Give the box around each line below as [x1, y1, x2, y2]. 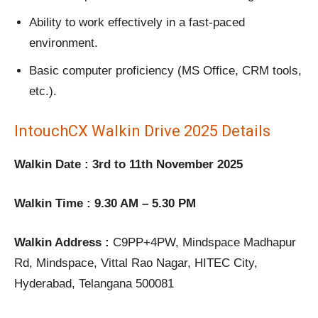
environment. [29, 36, 98, 50]
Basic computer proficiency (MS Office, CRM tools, [29, 64, 302, 78]
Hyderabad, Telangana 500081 [14, 277, 174, 291]
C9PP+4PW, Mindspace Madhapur [113, 236, 296, 250]
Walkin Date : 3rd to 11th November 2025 [14, 158, 243, 172]
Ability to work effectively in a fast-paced [29, 16, 245, 30]
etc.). [29, 84, 57, 99]
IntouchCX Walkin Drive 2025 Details [14, 122, 270, 141]
